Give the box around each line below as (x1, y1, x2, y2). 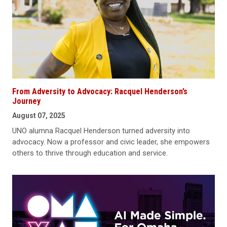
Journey (12, 96, 41, 106)
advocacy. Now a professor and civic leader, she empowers (12, 137, 210, 147)
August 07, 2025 (12, 111, 65, 120)
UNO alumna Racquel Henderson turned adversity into (12, 126, 190, 136)
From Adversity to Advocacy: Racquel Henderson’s (12, 87, 187, 97)
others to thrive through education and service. (12, 148, 168, 158)
